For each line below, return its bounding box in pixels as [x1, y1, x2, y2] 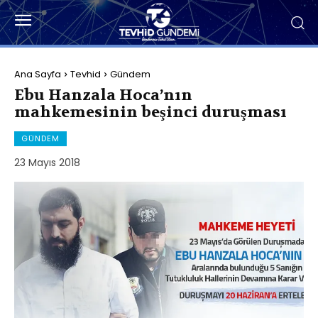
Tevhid [70, 67, 101, 81]
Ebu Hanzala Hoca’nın [14, 84, 192, 105]
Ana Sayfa [14, 67, 61, 81]
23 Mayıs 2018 [14, 155, 80, 170]
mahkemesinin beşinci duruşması [14, 102, 287, 122]
